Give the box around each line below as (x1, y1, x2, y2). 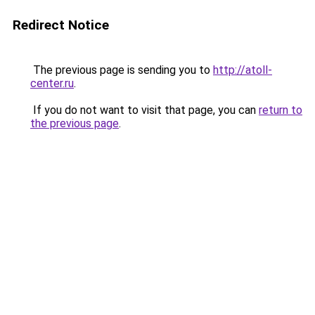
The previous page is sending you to (30, 63, 213, 77)
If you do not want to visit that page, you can (30, 103, 259, 117)
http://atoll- (213, 63, 272, 77)
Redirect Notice (13, 17, 109, 33)
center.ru (30, 77, 74, 90)
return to (259, 103, 302, 117)
